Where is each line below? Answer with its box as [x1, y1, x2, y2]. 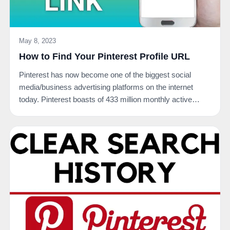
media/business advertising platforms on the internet [19, 83, 193, 92]
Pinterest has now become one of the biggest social [19, 70, 191, 80]
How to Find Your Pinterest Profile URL [19, 51, 190, 62]
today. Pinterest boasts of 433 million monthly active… [19, 95, 200, 104]
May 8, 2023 [19, 37, 56, 45]
